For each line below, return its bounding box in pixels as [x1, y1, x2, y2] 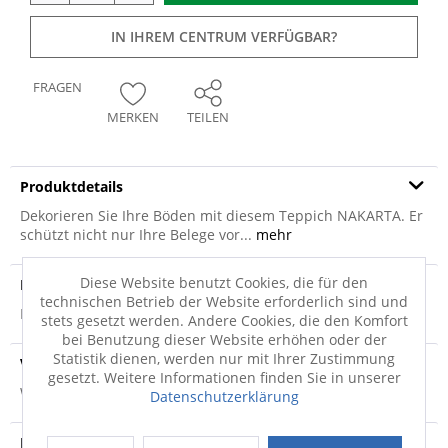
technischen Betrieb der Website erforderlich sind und [40, 291, 408, 311]
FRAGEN [33, 78, 82, 96]
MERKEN [106, 108, 159, 126]
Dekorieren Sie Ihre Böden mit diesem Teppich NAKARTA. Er [20, 206, 423, 225]
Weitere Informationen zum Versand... [20, 383, 276, 402]
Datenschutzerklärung [149, 386, 299, 406]
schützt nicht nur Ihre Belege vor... [20, 225, 252, 244]
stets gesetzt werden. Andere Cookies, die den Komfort [40, 310, 408, 330]
